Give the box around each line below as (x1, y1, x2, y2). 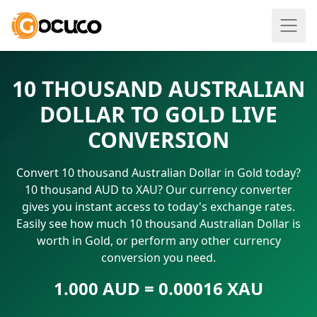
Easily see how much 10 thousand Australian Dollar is (16, 216, 301, 231)
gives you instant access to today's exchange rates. (22, 199, 295, 214)
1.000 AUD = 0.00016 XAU (54, 277, 263, 300)
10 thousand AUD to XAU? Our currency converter (25, 182, 292, 197)
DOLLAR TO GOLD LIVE (40, 100, 277, 129)
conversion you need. (101, 250, 216, 265)
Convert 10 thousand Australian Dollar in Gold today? (16, 165, 301, 180)
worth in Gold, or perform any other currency (36, 233, 281, 248)
